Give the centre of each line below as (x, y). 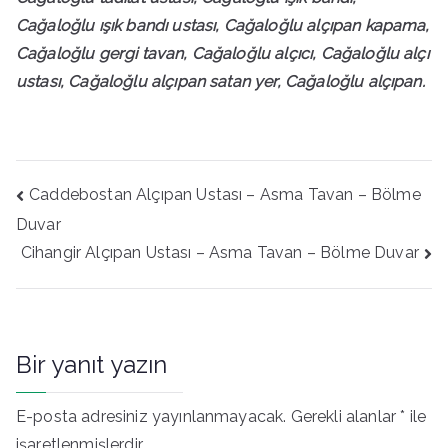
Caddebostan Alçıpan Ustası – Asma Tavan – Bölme (225, 195)
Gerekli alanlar (345, 417)
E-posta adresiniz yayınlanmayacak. (151, 417)
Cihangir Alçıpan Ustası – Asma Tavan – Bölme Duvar (219, 253)
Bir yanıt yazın (92, 365)
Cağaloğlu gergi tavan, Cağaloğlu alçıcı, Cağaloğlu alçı (222, 53)
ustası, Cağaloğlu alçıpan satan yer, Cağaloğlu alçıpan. (220, 81)
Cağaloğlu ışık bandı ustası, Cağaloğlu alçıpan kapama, (223, 25)
